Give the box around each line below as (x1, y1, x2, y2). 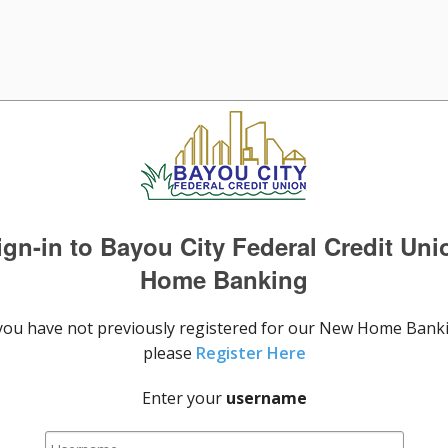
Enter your (141, 387, 226, 409)
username (225, 387, 307, 409)
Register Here (195, 342, 306, 364)
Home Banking (140, 262, 308, 296)
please (142, 342, 196, 364)
